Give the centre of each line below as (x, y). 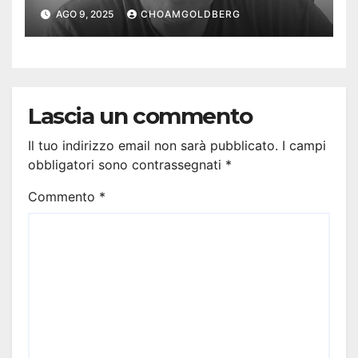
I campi (304, 145)
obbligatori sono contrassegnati (127, 164)
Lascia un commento (140, 115)
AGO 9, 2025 (85, 14)
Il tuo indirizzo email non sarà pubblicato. (153, 145)
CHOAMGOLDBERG (191, 14)
